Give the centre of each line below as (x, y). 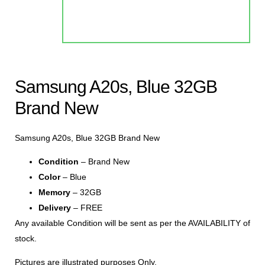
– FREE (87, 207)
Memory (54, 192)
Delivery (55, 207)
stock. (26, 238)
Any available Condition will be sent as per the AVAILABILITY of (132, 223)
